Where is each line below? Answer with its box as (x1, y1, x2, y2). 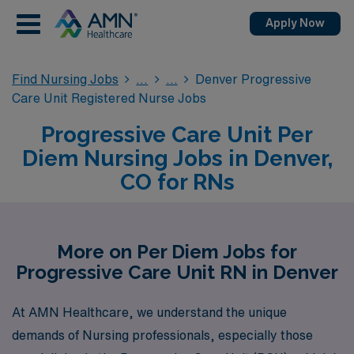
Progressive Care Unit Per (41, 122, 313, 148)
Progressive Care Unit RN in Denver (16, 261, 338, 284)
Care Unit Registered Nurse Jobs (12, 92, 206, 104)
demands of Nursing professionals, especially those (12, 328, 313, 341)
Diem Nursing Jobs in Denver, (21, 145, 333, 171)
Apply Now (265, 17, 325, 28)
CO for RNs (119, 169, 235, 195)
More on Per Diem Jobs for (57, 240, 297, 263)
